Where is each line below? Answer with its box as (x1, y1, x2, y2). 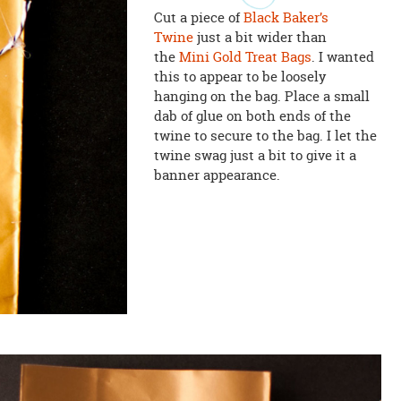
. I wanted (311, 47, 374, 66)
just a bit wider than (192, 27, 327, 47)
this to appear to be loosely (153, 66, 327, 86)
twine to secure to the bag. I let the (153, 125, 377, 145)
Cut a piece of (153, 7, 243, 27)
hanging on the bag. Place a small (153, 86, 370, 106)
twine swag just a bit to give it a (153, 145, 356, 165)
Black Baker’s (243, 7, 328, 27)
